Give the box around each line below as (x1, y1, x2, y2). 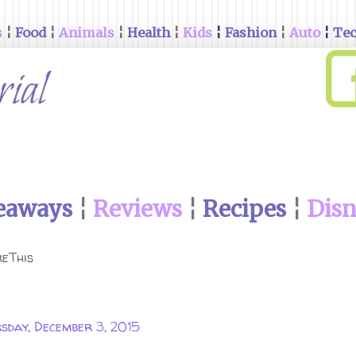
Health (127, 25, 170, 41)
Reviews (92, 195, 182, 223)
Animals (59, 25, 114, 41)
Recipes (202, 195, 286, 223)
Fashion (225, 25, 277, 41)
